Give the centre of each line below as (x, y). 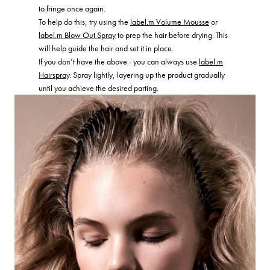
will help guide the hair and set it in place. (106, 48)
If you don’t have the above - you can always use (119, 61)
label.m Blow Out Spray (77, 35)
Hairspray (54, 74)
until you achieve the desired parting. (99, 88)
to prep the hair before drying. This (172, 35)
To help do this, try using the (84, 21)
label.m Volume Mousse (170, 21)
